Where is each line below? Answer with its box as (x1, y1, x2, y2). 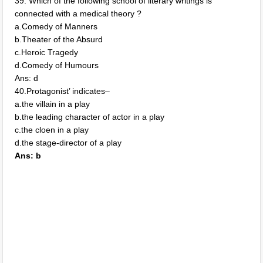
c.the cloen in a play (15, 125, 89, 134)
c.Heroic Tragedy (15, 48, 79, 57)
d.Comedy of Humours (15, 60, 99, 70)
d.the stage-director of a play (15, 138, 122, 147)
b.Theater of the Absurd (15, 35, 103, 44)
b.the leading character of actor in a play (15, 112, 165, 122)
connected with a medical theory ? (15, 9, 142, 18)
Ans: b (15, 151, 42, 160)
